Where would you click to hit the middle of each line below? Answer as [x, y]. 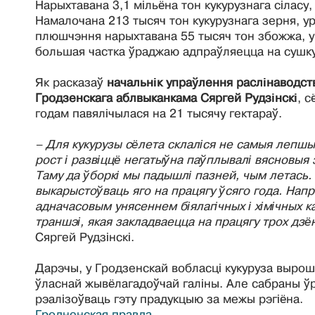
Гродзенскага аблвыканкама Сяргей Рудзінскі [166, 98]
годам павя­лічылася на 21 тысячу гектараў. [160, 113]
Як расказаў [71, 82]
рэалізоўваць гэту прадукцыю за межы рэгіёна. [169, 299]
